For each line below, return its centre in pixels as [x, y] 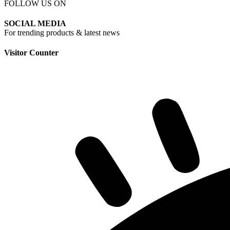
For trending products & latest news [62, 32]
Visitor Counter [31, 53]
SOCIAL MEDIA [35, 23]
